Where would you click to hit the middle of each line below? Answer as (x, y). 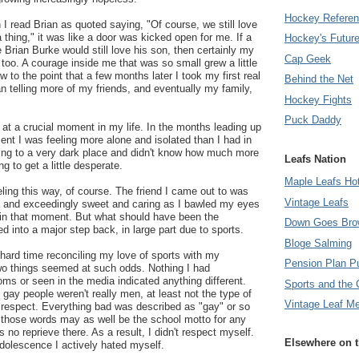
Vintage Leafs (317, 202)
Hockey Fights (318, 99)
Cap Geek (308, 58)
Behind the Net (319, 79)
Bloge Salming (318, 243)
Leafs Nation (315, 159)
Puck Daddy (313, 120)
